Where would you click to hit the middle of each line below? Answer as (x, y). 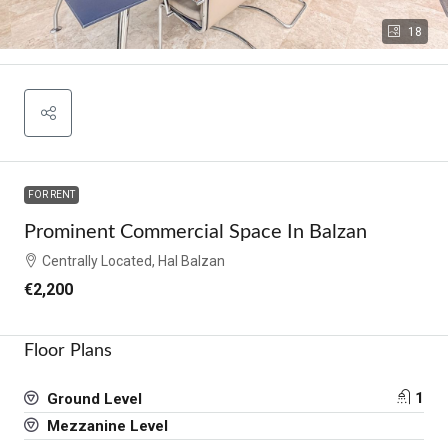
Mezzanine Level (105, 425)
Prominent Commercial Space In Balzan (195, 231)
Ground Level (92, 398)
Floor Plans (68, 350)
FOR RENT (51, 194)
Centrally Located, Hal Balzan (133, 260)
